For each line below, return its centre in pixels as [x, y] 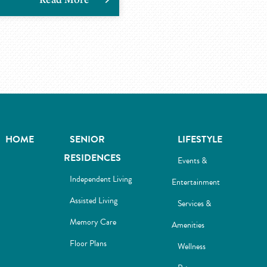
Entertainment [195, 182]
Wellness [191, 246]
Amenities [188, 225]
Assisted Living [94, 201]
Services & [194, 204]
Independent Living [101, 179]
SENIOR [88, 139]
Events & [192, 161]
